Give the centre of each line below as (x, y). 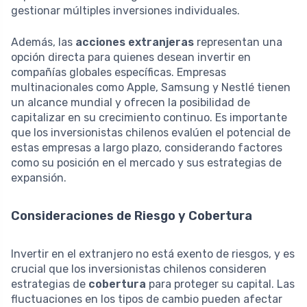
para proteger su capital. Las (220, 284)
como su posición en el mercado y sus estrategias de (146, 162)
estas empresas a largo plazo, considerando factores (147, 147)
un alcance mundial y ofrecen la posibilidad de (131, 102)
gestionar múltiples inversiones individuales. (125, 10)
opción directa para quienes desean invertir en (131, 57)
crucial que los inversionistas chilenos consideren (139, 269)
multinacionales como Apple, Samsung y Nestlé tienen (151, 87)
